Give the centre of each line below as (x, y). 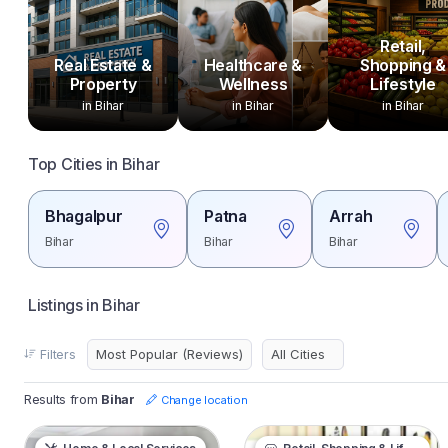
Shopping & (403, 65)
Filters (58, 354)
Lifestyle (403, 84)
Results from (63, 399)
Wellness (253, 84)
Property (103, 84)
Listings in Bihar (84, 305)
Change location (204, 400)
